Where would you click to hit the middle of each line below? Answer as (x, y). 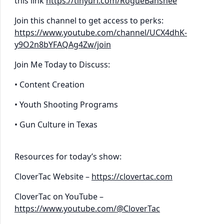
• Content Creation (49, 84)
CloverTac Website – (53, 176)
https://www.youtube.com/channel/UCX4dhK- (101, 32)
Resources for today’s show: (68, 156)
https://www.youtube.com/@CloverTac (87, 208)
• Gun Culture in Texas (56, 124)
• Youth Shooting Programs (66, 104)
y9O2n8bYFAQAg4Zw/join (63, 44)
